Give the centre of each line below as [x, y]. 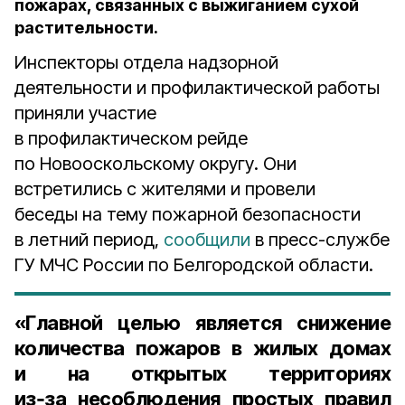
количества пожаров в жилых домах [202, 348]
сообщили [207, 240]
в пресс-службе [322, 240]
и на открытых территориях [202, 373]
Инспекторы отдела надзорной [146, 62]
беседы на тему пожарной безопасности [188, 214]
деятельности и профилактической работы [197, 88]
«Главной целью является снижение [202, 323]
